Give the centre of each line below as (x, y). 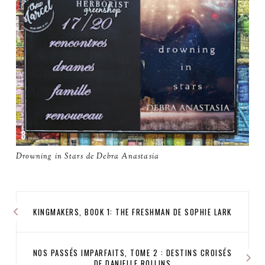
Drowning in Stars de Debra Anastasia (88, 156)
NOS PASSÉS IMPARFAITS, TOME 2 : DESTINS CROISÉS (132, 252)
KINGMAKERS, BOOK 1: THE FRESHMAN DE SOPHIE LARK (132, 211)
